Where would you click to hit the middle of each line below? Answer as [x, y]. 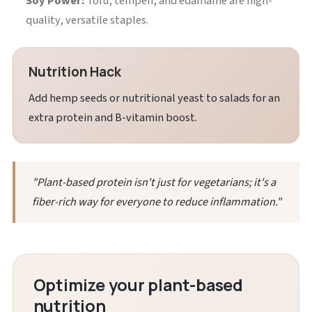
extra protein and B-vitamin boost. [113, 117]
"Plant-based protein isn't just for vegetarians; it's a [154, 182]
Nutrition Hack [75, 72]
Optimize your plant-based [138, 285]
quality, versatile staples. [87, 20]
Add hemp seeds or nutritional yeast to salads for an [155, 98]
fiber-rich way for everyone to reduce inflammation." [156, 202]
